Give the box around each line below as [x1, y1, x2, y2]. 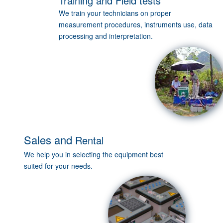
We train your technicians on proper [59, 8, 172, 18]
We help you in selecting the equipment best [24, 149, 163, 160]
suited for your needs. [24, 161, 93, 171]
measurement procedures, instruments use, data [59, 19, 213, 30]
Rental [75, 133, 104, 148]
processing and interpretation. [59, 31, 153, 41]
